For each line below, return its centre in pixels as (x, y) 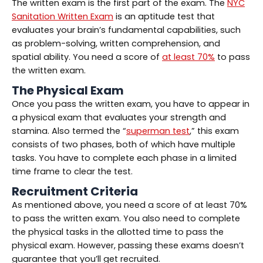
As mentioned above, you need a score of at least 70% (129, 205)
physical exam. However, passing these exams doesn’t (128, 245)
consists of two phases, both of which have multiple (124, 144)
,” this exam (214, 131)
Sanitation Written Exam (63, 16)
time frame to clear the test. (72, 171)
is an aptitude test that (164, 16)
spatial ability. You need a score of (87, 57)
